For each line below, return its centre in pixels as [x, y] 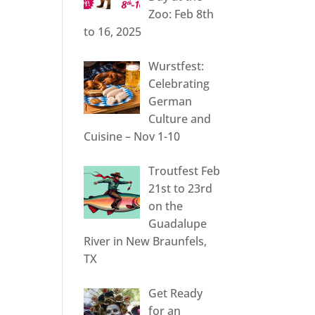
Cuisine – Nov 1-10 [132, 137]
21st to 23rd [181, 189]
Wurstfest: [176, 66]
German [171, 102]
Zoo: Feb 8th [181, 14]
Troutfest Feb [185, 171]
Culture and [180, 119]
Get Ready [176, 294]
